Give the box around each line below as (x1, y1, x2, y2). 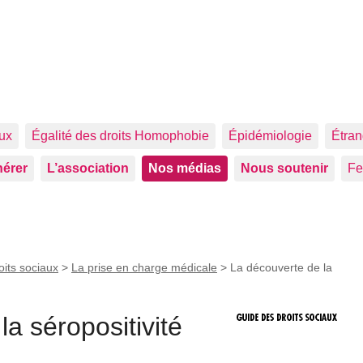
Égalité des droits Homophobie (32, 129, 209, 143)
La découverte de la (230, 261, 332, 274)
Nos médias (148, 161, 221, 175)
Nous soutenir (241, 161, 328, 175)
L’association (47, 161, 129, 175)
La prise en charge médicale (71, 261, 217, 274)
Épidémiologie (228, 129, 312, 143)
